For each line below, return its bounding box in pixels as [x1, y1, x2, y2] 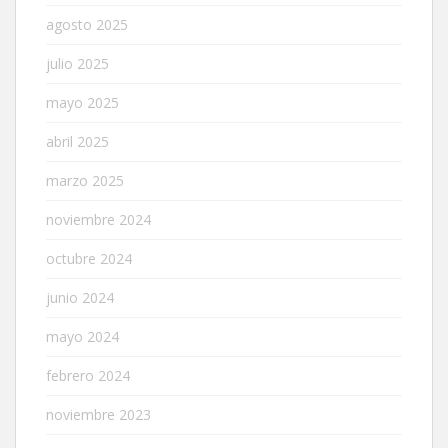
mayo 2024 [46, 326, 119, 346]
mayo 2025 [46, 92, 119, 112]
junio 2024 [46, 287, 114, 307]
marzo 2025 [46, 170, 124, 190]
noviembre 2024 [46, 209, 151, 229]
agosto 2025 [46, 14, 128, 34]
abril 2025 [46, 131, 109, 151]
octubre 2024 [46, 248, 132, 268]
